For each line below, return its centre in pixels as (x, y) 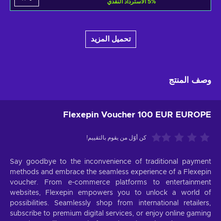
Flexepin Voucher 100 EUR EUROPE (137, 115)
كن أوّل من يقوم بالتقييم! (116, 138)
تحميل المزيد (110, 39)
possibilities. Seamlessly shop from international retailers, (110, 203)
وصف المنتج (190, 80)
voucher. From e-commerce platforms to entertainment (110, 183)
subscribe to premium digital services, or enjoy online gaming (110, 214)
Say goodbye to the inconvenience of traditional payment (110, 162)
